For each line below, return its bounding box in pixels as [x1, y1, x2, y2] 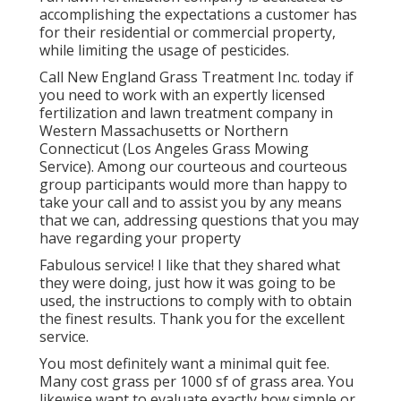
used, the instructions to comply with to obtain [39, 290, 352, 311]
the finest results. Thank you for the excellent [39, 308, 345, 328]
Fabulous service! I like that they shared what [39, 254, 340, 275]
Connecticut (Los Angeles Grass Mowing [39, 138, 309, 158]
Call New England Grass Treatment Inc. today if [39, 66, 354, 87]
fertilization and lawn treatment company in [39, 102, 333, 123]
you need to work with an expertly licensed [39, 84, 325, 105]
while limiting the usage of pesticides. [39, 39, 289, 60]
